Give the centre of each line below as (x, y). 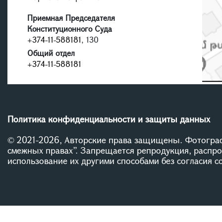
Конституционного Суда (70, 29)
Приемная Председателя (71, 18)
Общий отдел (51, 53)
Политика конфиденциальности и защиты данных (109, 119)
